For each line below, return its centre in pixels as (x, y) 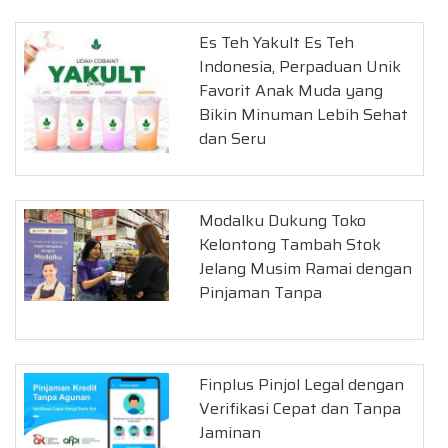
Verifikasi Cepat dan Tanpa (300, 409)
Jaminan (230, 433)
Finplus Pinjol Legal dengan (302, 385)
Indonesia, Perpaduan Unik (300, 67)
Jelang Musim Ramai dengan (306, 269)
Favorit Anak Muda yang (291, 91)
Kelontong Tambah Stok (290, 245)
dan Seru (233, 139)
